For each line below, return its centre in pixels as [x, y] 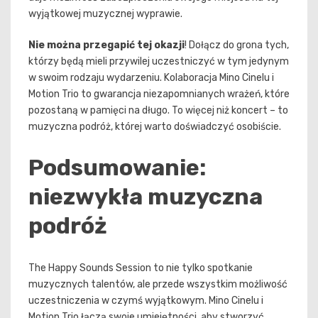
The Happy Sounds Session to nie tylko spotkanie [141, 268]
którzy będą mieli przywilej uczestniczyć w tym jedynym [159, 61]
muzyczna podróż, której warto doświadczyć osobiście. [155, 126]
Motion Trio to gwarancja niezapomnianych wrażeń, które [159, 94]
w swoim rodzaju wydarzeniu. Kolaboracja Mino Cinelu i [151, 77]
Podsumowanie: [117, 168]
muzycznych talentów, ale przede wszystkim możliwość [158, 284]
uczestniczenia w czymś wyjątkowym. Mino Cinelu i [146, 301]
